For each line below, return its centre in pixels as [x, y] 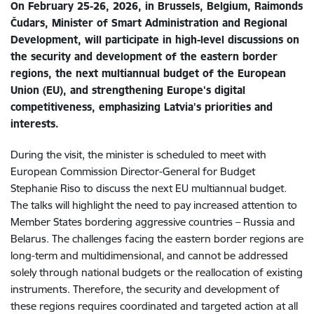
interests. [35, 123]
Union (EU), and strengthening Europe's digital [128, 90]
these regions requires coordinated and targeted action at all [154, 306]
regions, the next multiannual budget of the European [148, 73]
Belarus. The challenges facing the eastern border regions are [157, 238]
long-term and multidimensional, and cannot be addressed [149, 255]
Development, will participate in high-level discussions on [155, 39]
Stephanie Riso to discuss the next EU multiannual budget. [149, 188]
